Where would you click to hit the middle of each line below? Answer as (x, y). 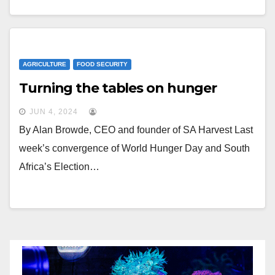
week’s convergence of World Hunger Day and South (134, 148)
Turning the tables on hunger (118, 88)
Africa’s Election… (59, 167)
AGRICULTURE (45, 64)
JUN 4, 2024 (54, 112)
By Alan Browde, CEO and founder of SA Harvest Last (136, 130)
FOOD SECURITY (102, 64)
